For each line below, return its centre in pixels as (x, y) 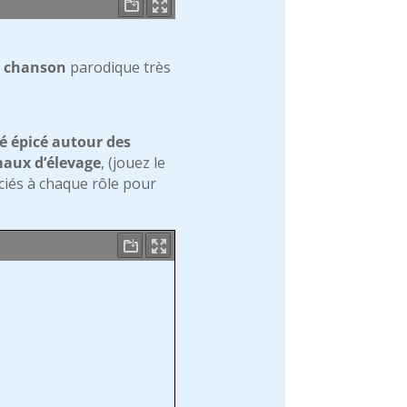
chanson (35, 67)
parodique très (119, 67)
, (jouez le (134, 162)
